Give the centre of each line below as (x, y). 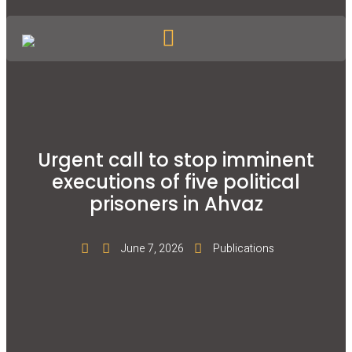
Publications (243, 249)
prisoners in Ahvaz (176, 204)
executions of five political (176, 182)
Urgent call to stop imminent (176, 160)
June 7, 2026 (152, 249)
